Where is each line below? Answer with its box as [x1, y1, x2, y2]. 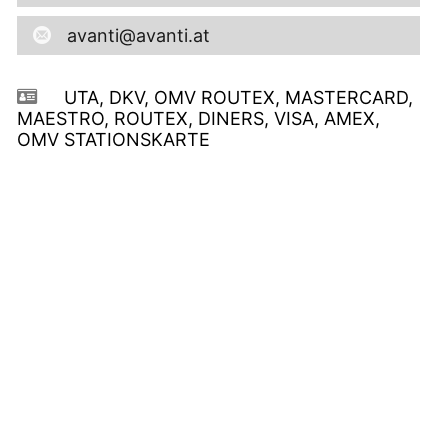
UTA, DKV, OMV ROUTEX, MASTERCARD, [58, 86, 413, 108]
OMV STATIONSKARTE [16, 128, 210, 150]
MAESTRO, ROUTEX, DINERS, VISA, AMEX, [16, 107, 380, 129]
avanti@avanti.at [66, 24, 210, 46]
